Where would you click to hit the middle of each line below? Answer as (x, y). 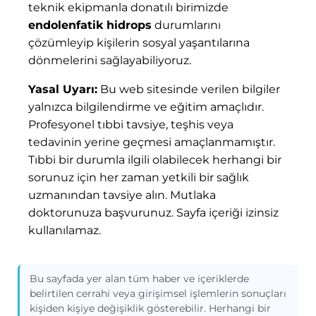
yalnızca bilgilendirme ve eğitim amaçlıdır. (146, 107)
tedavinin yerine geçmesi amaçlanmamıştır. (152, 142)
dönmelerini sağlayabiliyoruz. (110, 61)
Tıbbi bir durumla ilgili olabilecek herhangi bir (155, 160)
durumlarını (186, 25)
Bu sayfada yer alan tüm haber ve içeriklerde (139, 279)
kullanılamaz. (65, 231)
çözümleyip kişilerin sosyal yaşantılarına (139, 43)
